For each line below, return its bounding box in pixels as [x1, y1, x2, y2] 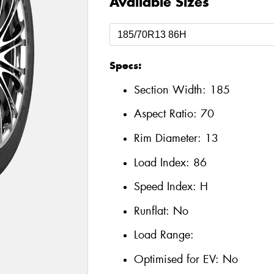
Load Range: [133, 228, 194, 243]
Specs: [109, 59, 141, 73]
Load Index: [133, 155, 193, 170]
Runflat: [133, 203, 173, 218]
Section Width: [133, 82, 210, 97]
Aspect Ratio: [133, 106, 201, 122]
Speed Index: [133, 179, 200, 194]
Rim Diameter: [133, 130, 205, 146]
